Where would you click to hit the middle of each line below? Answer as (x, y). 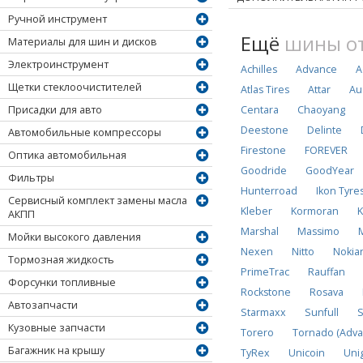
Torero (258, 332)
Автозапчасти (43, 305)
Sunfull (322, 312)
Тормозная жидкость (61, 260)
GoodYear (330, 170)
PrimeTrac (265, 271)
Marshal (260, 231)
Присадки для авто (55, 110)
